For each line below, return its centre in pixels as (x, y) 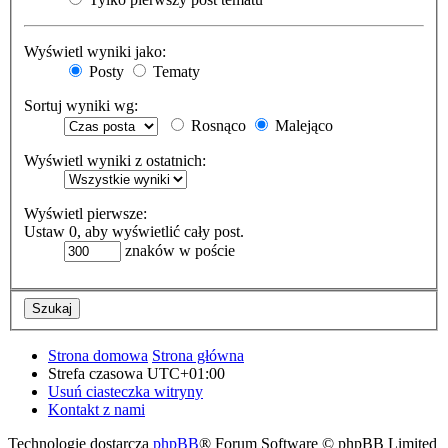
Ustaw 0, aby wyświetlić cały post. (134, 232)
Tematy (174, 72)
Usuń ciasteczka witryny (125, 391)
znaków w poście (178, 251)
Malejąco (302, 126)
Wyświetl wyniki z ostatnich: (115, 161)
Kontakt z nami (96, 409)
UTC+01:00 (186, 373)
